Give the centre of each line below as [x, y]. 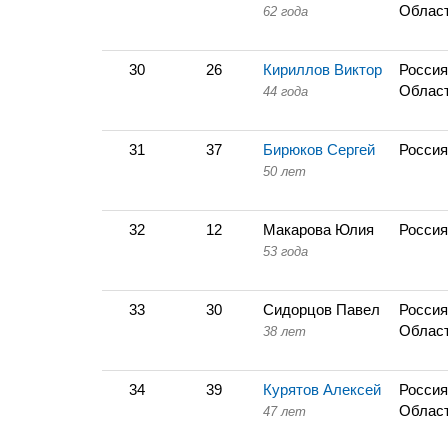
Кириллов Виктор [322, 69]
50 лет [284, 171]
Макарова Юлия [318, 229]
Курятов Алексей [322, 389]
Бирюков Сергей [319, 149]
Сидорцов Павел [321, 309]
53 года [285, 251]
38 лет [284, 331]
